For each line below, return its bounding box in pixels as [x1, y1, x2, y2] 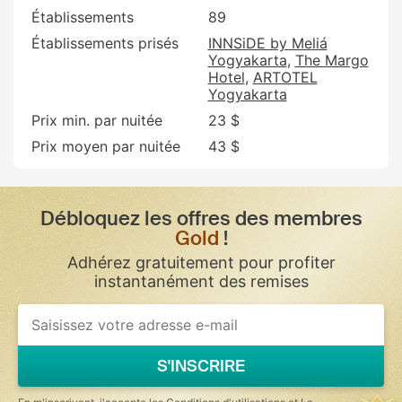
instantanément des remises [93, 271, 309, 291]
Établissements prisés [31, 33, 179, 52]
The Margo [294, 50, 369, 69]
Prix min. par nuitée [31, 110, 162, 129]
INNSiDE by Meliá [207, 33, 328, 52]
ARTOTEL [252, 67, 318, 86]
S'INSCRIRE [157, 354, 245, 377]
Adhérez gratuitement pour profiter [66, 252, 336, 272]
